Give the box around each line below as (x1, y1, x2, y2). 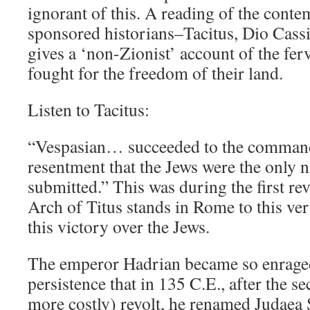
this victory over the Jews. (28, 215, 210, 238)
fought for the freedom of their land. (28, 61, 283, 84)
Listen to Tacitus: (28, 98, 149, 121)
